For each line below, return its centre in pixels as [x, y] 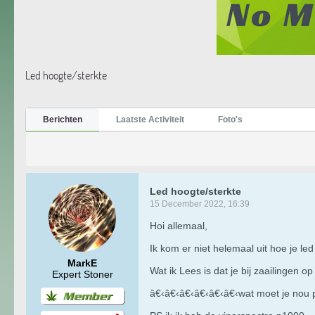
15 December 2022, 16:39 [200, 204]
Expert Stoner [82, 274]
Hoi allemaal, [179, 225]
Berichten [63, 119]
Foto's [230, 119]
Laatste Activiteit [150, 119]
